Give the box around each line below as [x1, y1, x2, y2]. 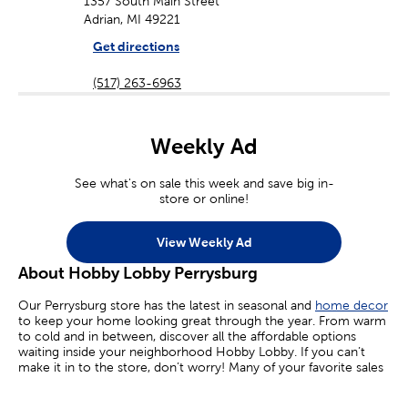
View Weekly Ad [156, 234, 252, 250]
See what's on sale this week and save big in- [74, 176, 334, 191]
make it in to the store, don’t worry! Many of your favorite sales [18, 360, 383, 375]
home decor [315, 298, 388, 313]
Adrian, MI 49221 [84, 12, 180, 27]
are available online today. [18, 375, 167, 391]
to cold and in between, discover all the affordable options [18, 329, 356, 344]
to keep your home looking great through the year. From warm [18, 313, 386, 329]
